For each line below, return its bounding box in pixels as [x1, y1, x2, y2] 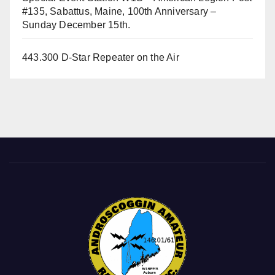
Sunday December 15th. [22, 20, 131, 31]
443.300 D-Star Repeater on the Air [22, 52, 179, 63]
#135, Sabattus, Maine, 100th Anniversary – [22, 6, 217, 17]
